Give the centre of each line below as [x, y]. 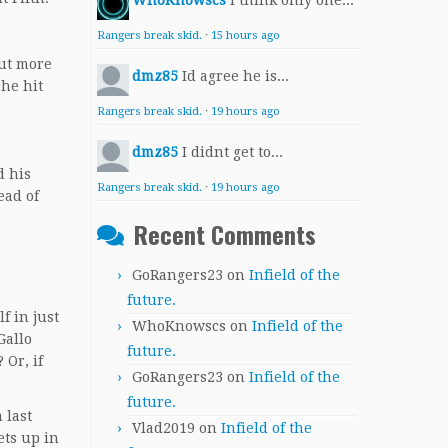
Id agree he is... [235, 76]
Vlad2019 [163, 428]
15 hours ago [245, 35]
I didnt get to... [232, 152]
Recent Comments [225, 234]
